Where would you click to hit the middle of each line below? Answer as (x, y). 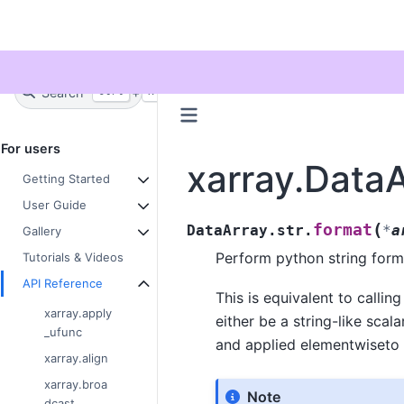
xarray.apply (78, 313)
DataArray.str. (249, 230)
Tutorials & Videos (73, 257)
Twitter (42, 45)
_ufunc (63, 332)
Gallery (42, 231)
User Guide (55, 205)
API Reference (63, 284)
